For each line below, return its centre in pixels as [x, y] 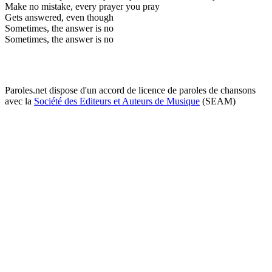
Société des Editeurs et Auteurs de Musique [117, 101]
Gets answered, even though [59, 17]
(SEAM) [218, 101]
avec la [19, 101]
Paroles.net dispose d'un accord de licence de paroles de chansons [130, 90]
